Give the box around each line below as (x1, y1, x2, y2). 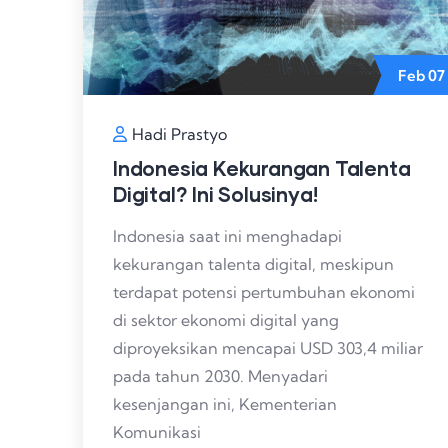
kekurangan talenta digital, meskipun (113, 253, 394, 274)
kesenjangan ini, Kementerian (113, 393, 337, 414)
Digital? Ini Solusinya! (113, 181, 318, 206)
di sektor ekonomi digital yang (113, 309, 339, 330)
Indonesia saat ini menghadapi (113, 225, 342, 246)
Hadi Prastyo (132, 123, 227, 144)
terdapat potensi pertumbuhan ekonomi (113, 281, 415, 302)
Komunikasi (113, 421, 201, 442)
